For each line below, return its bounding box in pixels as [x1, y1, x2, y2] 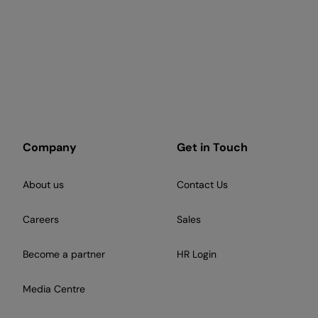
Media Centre [23, 283, 85, 296]
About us [23, 178, 64, 192]
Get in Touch [177, 140, 248, 155]
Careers [23, 213, 59, 226]
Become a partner [23, 248, 105, 261]
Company [23, 140, 77, 155]
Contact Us [177, 178, 229, 192]
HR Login [177, 248, 217, 261]
